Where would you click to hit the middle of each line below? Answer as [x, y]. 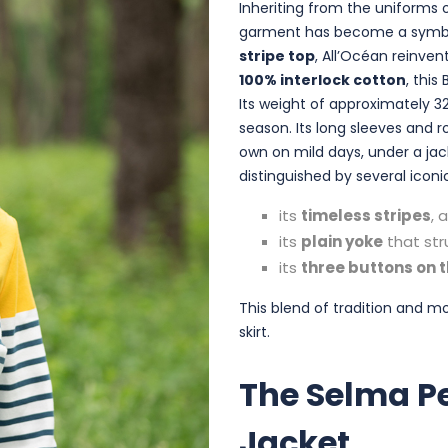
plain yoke [342, 242]
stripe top [277, 56]
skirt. [254, 332]
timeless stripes [366, 216]
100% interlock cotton [322, 80]
